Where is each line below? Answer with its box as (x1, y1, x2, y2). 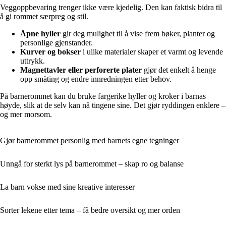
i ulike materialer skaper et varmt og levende (81, 47, 223, 56)
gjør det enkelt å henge (142, 66, 216, 75)
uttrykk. (20, 56, 45, 66)
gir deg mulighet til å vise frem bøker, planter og (61, 29, 215, 38)
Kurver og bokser (20, 47, 81, 56)
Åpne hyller (20, 29, 61, 38)
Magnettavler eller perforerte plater (20, 66, 142, 75)
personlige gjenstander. (20, 38, 93, 47)
